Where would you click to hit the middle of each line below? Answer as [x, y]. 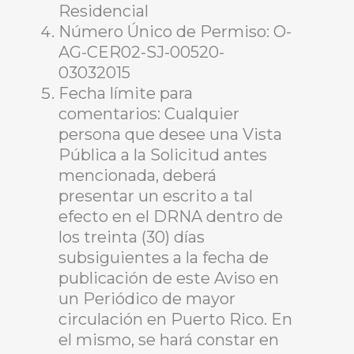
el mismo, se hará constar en [169, 340]
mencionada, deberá [137, 175]
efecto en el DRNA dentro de [171, 217]
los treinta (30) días [132, 237]
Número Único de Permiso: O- [175, 32]
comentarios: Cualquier [149, 114]
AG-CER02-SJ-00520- [141, 52]
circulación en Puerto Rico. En [175, 319]
